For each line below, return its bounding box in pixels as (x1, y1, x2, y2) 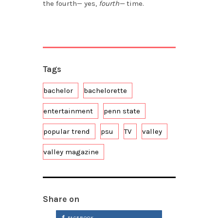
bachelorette (83, 86, 127, 95)
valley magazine (43, 147, 99, 157)
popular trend (43, 127, 90, 136)
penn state (103, 107, 140, 116)
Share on (42, 194, 79, 204)
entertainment (43, 107, 93, 116)
